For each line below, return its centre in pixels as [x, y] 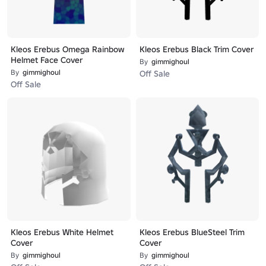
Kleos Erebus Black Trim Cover [196, 49]
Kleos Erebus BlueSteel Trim [192, 232]
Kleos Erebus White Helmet [62, 232]
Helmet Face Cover [47, 60]
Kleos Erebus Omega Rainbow [68, 49]
